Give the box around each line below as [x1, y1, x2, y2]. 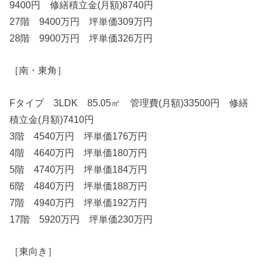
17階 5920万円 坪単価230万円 [9, 213, 153, 224]
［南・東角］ [9, 65, 67, 76]
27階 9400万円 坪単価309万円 [9, 15, 153, 27]
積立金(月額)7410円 [9, 113, 94, 125]
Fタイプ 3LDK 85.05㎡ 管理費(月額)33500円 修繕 [9, 97, 249, 108]
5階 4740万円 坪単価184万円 [9, 163, 148, 175]
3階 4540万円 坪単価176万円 [9, 130, 148, 141]
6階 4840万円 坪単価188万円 [9, 180, 148, 191]
